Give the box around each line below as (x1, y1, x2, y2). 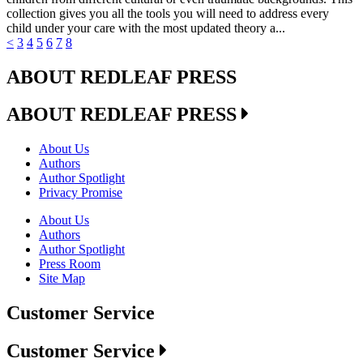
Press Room (39, 257, 100, 271)
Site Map (39, 271, 85, 286)
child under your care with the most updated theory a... (6, 20, 285, 35)
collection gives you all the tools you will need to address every (6, 6, 329, 20)
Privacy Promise (39, 186, 122, 200)
